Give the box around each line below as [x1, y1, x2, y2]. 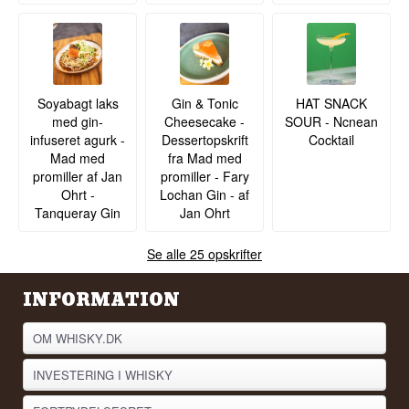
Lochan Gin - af [160, 184, 249, 204]
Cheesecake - [164, 111, 245, 131]
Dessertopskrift [161, 130, 248, 149]
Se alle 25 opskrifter [147, 244, 262, 263]
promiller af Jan [33, 166, 123, 185]
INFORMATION [23, 287, 181, 314]
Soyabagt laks [37, 93, 119, 112]
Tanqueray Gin [35, 203, 121, 222]
